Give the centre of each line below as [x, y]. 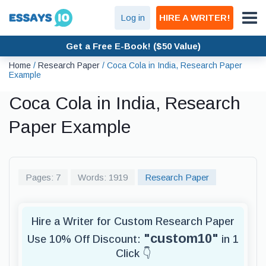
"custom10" [181, 238]
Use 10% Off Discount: [85, 239]
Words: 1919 [103, 177]
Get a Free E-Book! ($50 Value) [133, 46]
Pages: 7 [43, 177]
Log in [132, 18]
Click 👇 [133, 254]
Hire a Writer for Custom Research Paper [133, 221]
